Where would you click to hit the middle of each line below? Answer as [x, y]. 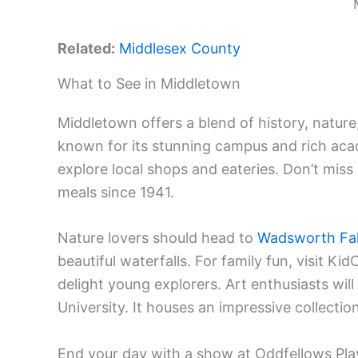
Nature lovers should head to [157, 238]
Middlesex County [180, 48]
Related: [86, 48]
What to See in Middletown [149, 83]
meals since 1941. [116, 192]
